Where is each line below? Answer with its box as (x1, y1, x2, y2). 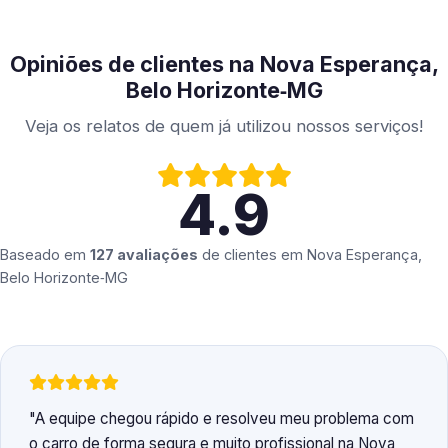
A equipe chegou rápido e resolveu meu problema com (35, 409, 414, 429)
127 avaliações (90, 246, 198, 264)
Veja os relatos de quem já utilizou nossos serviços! (25, 116, 423, 137)
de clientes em (198, 246, 307, 264)
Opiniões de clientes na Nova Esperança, (9, 51, 439, 78)
